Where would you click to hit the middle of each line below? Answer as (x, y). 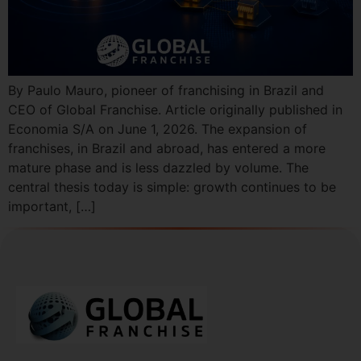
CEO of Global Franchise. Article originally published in (175, 109)
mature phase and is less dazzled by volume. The (158, 167)
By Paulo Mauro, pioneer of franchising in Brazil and (166, 90)
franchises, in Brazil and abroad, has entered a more (167, 148)
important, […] (52, 206)
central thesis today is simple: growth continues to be (172, 187)
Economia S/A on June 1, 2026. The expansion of (158, 129)
